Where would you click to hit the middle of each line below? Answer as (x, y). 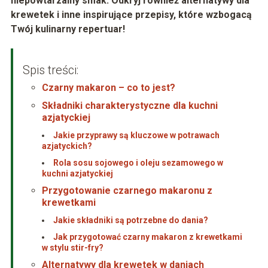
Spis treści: (50, 70)
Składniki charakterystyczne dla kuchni (130, 106)
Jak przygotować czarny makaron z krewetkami (147, 237)
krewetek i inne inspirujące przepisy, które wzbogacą (131, 15)
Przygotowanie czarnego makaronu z (127, 191)
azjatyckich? (67, 146)
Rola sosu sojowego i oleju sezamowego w (138, 163)
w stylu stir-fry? (72, 248)
